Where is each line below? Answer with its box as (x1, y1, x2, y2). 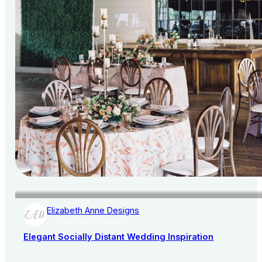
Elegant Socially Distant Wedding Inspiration (23, 232, 214, 243)
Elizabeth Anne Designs (47, 205, 140, 216)
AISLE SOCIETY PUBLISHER (58, 219, 128, 225)
